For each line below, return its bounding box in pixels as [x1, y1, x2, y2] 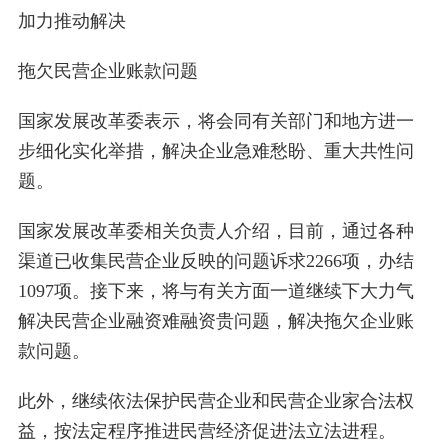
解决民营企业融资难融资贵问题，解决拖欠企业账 [17, 311, 414, 332]
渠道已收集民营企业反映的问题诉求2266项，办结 [17, 251, 414, 272]
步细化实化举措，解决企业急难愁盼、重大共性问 [17, 141, 414, 162]
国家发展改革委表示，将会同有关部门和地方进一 [17, 111, 414, 132]
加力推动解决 [17, 11, 126, 32]
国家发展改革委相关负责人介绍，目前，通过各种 [17, 221, 414, 242]
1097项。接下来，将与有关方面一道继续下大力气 [17, 281, 414, 302]
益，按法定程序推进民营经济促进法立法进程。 [17, 421, 396, 442]
